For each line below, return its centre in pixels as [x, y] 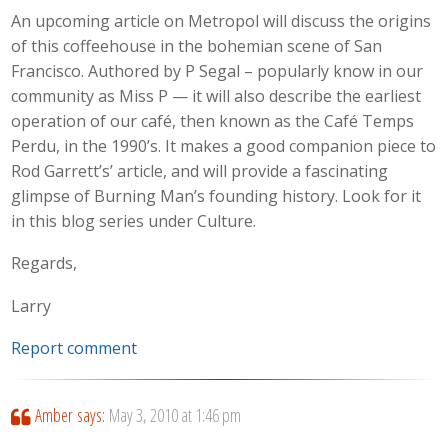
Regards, [44, 263]
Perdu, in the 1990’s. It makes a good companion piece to [224, 145]
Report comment [74, 348]
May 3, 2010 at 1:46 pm [174, 415]
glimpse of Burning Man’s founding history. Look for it [216, 195]
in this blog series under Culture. [134, 220]
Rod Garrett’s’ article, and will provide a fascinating [200, 170]
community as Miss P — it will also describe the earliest [216, 95]
